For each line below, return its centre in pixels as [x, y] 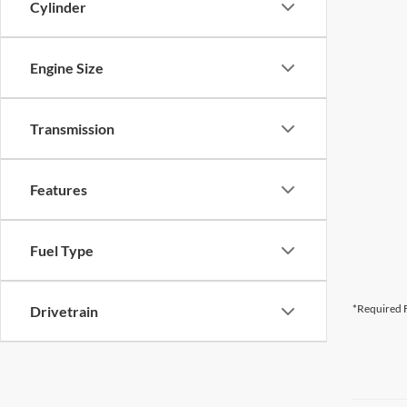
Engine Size [67, 68]
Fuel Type [62, 250]
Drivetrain [64, 311]
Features [59, 189]
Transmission [72, 129]
